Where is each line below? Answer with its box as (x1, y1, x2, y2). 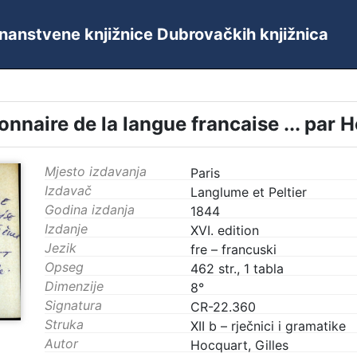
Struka (45, 316, 84, 332)
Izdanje (45, 221, 88, 237)
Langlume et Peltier (190, 184, 307, 200)
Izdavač (45, 182, 92, 198)
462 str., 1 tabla (190, 261, 284, 277)
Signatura (45, 297, 102, 313)
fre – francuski (190, 241, 277, 257)
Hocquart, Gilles (190, 337, 288, 353)
